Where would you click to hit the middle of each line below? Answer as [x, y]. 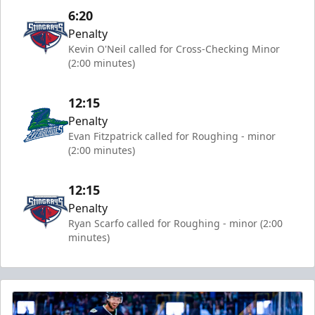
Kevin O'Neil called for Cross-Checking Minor [174, 49]
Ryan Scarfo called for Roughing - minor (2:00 [175, 223]
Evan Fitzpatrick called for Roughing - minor [172, 136]
